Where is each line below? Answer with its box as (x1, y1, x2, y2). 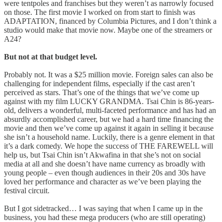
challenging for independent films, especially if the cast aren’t (4, 79, 195, 88)
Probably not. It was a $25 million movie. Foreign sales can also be (4, 70, 213, 79)
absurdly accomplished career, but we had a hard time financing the (4, 114, 214, 123)
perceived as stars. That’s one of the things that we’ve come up (4, 88, 199, 97)
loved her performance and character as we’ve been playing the (4, 177, 201, 186)
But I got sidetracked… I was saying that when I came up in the (4, 204, 203, 213)
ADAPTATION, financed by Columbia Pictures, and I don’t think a (4, 16, 217, 25)
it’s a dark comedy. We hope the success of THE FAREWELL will (4, 141, 213, 150)
